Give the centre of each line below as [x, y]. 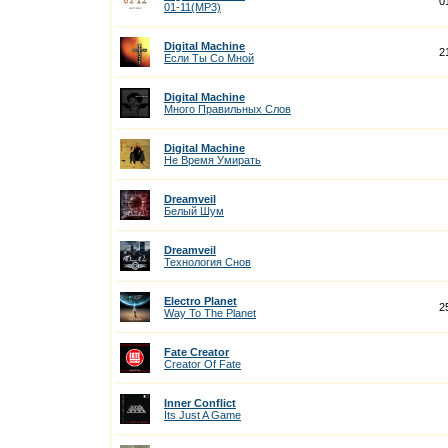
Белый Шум [194, 211]
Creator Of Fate [202, 364]
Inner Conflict [200, 403]
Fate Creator [196, 352]
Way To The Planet [210, 313]
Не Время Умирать [212, 160]
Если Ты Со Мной [209, 58]
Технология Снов [207, 262]
